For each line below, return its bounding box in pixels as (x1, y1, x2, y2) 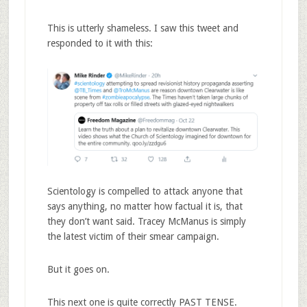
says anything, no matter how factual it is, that (47, 201, 243, 212)
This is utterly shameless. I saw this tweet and (47, 23, 238, 34)
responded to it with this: (47, 38, 153, 49)
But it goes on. (47, 264, 110, 275)
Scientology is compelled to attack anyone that (47, 186, 243, 197)
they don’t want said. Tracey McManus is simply (47, 216, 246, 228)
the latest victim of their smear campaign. (47, 231, 219, 243)
